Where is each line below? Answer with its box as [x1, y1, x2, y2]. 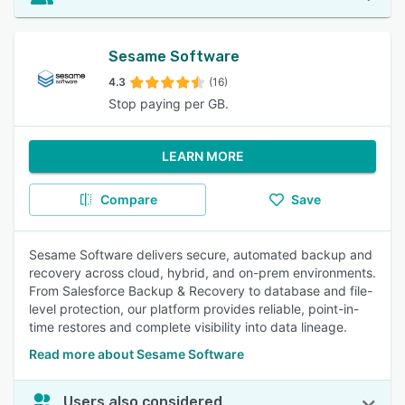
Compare [99, 192, 157, 207]
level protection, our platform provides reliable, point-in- [29, 301, 359, 316]
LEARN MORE [161, 148, 244, 164]
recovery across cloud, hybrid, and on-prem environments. [29, 265, 376, 280]
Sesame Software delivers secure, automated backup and [29, 247, 372, 262]
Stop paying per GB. [108, 96, 229, 111]
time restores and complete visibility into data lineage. [29, 319, 347, 334]
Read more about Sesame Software [29, 346, 244, 362]
